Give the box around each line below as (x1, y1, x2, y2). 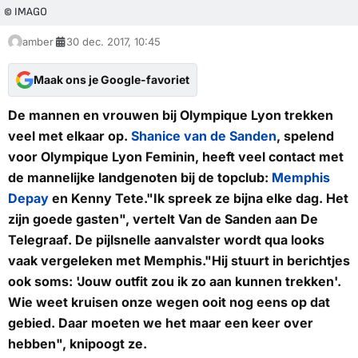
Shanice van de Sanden (131, 128, 276, 145)
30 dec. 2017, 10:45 (66, 35, 161, 49)
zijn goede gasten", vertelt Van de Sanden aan (8, 211, 300, 228)
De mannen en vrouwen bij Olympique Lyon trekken (8, 107, 333, 124)
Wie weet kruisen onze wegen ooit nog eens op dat (8, 294, 330, 311)
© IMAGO (4, 5, 47, 19)
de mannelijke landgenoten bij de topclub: (8, 169, 272, 186)
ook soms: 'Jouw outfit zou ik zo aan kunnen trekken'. (8, 273, 341, 290)
